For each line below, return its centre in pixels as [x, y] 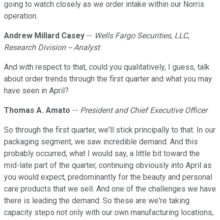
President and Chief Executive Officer [144, 110]
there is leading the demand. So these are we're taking [97, 201]
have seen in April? [36, 91]
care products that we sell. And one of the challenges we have [110, 189]
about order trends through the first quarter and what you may [108, 79]
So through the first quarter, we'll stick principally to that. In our [110, 130]
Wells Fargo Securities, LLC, [142, 36]
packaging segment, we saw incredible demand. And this [101, 142]
